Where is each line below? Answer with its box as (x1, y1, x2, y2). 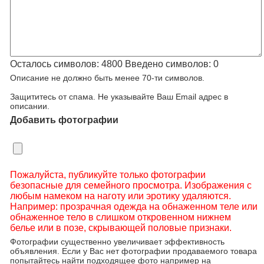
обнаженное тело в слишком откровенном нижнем (10, 212, 231, 222)
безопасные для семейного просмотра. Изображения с (10, 180, 252, 190)
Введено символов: (123, 59, 213, 69)
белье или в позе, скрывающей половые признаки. (10, 223, 232, 233)
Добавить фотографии (10, 115, 118, 125)
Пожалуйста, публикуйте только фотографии (10, 170, 206, 180)
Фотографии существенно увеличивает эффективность (10, 237, 225, 246)
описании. (10, 101, 49, 111)
